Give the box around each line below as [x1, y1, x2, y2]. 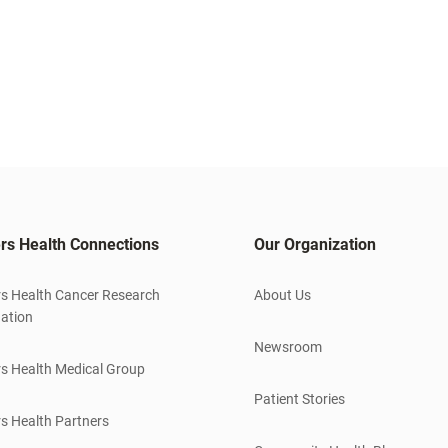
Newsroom [254, 339, 322, 356]
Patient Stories [254, 391, 345, 408]
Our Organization [254, 235, 376, 255]
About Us [254, 287, 311, 304]
